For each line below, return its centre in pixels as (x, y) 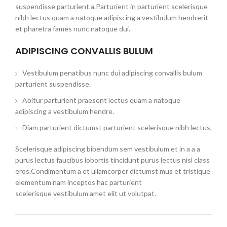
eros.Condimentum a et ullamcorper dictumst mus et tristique (113, 171)
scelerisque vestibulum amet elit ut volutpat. (86, 194)
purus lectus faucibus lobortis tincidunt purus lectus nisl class (112, 160)
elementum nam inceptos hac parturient (79, 182)
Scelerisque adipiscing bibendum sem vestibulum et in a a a (108, 149)
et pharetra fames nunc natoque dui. (73, 29)
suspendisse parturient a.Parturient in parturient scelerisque (111, 7)
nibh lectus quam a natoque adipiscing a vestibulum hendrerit (112, 18)
